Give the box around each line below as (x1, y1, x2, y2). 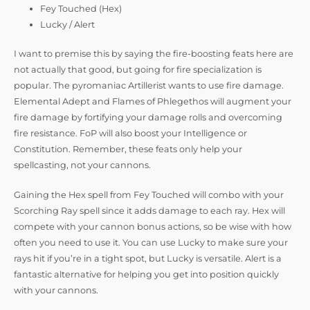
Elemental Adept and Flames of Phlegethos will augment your (14, 95, 291, 107)
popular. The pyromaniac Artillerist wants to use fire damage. (14, 80, 284, 91)
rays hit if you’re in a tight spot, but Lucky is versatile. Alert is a (14, 253, 282, 264)
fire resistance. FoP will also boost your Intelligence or (14, 127, 247, 138)
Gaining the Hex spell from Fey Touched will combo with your (14, 190, 284, 201)
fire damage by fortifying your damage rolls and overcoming (14, 111, 282, 122)
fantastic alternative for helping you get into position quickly (14, 269, 279, 280)
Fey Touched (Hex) (40, 3, 122, 14)
